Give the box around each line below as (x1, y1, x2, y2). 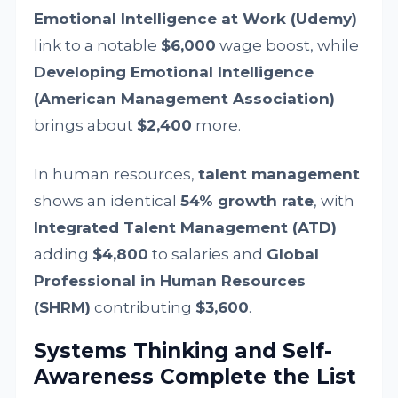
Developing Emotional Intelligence (34, 63, 314, 81)
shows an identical (34, 192, 181, 210)
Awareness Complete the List (34, 364, 357, 389)
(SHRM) (34, 298, 92, 316)
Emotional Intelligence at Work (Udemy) (34, 10, 358, 28)
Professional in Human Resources (34, 272, 306, 290)
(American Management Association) (34, 90, 336, 107)
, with (314, 192, 355, 210)
